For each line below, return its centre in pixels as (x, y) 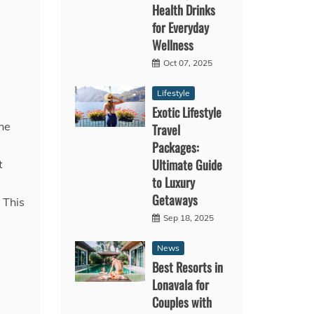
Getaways (175, 199)
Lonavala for (181, 284)
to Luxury (174, 182)
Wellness (173, 45)
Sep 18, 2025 (189, 217)
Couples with (182, 302)
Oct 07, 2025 (188, 62)
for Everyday (181, 27)
